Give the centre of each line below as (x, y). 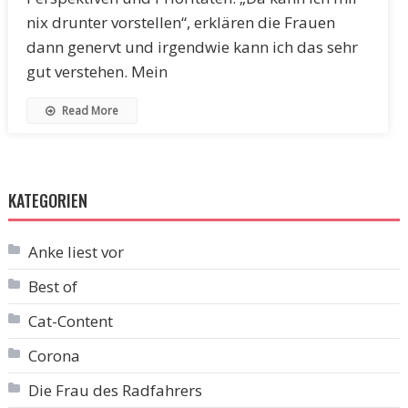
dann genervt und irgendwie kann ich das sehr (192, 46)
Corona (54, 355)
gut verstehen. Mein (97, 71)
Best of (52, 286)
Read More (88, 110)
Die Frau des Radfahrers (115, 390)
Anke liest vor (76, 251)
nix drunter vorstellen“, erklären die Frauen (180, 22)
